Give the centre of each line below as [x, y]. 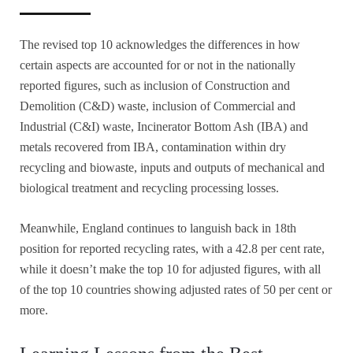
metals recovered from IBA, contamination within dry [153, 147]
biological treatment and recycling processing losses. [149, 188]
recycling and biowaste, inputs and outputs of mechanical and [172, 167]
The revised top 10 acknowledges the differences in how [160, 44]
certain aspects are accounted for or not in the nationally [158, 65]
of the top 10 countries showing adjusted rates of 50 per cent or [176, 289]
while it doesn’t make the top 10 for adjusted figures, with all [170, 269]
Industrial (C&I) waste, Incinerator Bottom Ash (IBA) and [164, 126]
